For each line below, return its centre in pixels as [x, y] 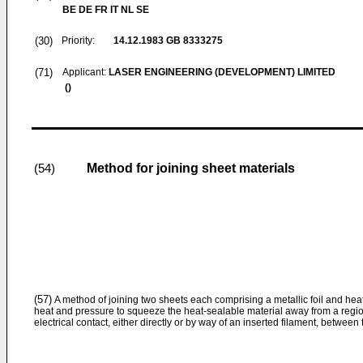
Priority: [78, 41]
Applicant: [85, 72]
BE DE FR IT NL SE [106, 10]
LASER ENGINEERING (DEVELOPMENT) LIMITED [222, 72]
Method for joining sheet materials [191, 168]
